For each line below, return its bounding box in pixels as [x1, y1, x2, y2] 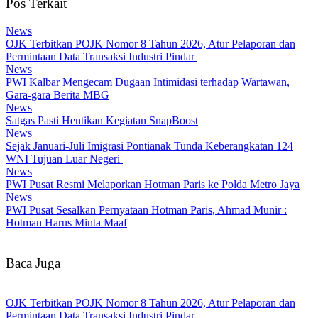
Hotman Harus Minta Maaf [6, 216, 127, 229]
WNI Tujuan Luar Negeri [6, 152, 123, 165]
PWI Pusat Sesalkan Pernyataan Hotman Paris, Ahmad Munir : [6, 203, 287, 216]
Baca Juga [6, 255, 60, 270]
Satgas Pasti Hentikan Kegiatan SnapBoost [6, 114, 198, 126]
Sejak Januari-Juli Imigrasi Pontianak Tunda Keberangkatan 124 [6, 139, 293, 152]
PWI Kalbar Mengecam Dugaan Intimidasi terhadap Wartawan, [6, 75, 290, 88]
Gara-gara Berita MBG [6, 88, 109, 101]
